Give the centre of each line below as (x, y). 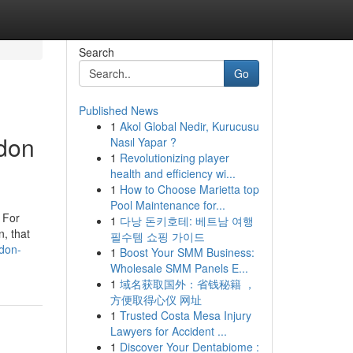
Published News (118, 110)
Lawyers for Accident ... (168, 331)
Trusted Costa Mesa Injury (185, 315)
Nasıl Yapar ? (143, 142)
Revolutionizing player (174, 158)
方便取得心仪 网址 (156, 299)
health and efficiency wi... (173, 173)
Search (96, 52)
